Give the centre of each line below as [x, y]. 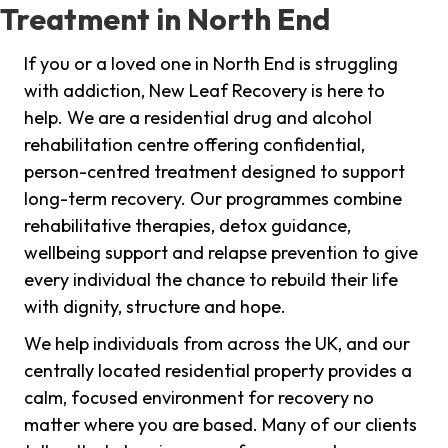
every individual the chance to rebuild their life [211, 280]
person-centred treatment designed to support [214, 172]
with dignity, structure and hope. [155, 307]
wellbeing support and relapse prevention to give [221, 253]
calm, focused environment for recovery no [199, 398]
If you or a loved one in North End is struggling [211, 64]
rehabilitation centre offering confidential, [194, 145]
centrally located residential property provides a [218, 371]
